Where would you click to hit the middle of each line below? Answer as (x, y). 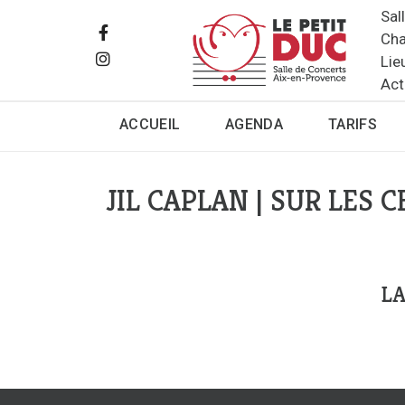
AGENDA (254, 125)
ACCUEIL (150, 125)
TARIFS (352, 125)
